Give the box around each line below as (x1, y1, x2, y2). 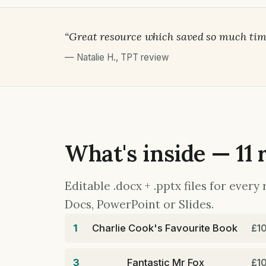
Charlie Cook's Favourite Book (91, 222, 237, 235)
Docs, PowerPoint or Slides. (65, 197, 214, 212)
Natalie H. (77, 52, 116, 64)
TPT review (121, 52, 169, 64)
